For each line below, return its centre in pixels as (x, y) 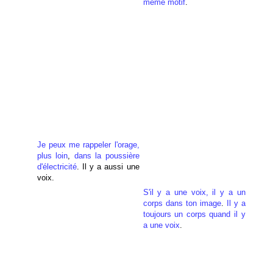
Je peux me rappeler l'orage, (88, 145)
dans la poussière (107, 156)
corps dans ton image (182, 203)
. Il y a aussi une (108, 167)
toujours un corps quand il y (194, 214)
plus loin (52, 156)
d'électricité (57, 167)
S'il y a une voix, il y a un (194, 192)
